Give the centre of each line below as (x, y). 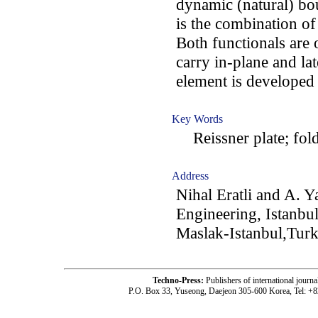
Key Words (197, 119)
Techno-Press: (179, 280)
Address (190, 176)
